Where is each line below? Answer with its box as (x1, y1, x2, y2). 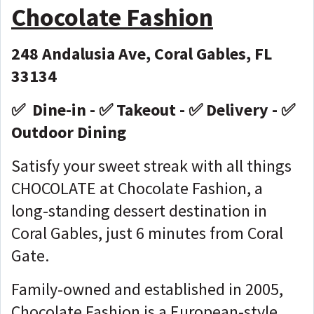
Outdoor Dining (11, 121, 126, 143)
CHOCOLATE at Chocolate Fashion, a (11, 177, 263, 199)
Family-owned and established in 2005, (11, 278, 283, 300)
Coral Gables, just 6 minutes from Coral (11, 221, 283, 244)
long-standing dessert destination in (11, 199, 267, 221)
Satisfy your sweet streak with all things (11, 154, 292, 177)
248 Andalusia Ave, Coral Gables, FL (11, 42, 272, 64)
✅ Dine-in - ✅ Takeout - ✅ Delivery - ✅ (11, 98, 295, 121)
